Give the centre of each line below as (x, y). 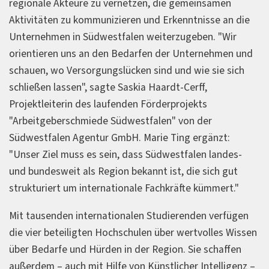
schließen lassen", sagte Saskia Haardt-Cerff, (108, 88)
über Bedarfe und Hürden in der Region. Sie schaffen (125, 249)
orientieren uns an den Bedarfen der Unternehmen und (131, 54)
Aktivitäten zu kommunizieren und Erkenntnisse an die (129, 20)
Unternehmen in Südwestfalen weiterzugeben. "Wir (123, 37)
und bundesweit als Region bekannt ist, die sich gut (123, 172)
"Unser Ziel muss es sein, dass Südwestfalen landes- (125, 155)
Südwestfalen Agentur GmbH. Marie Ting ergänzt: (119, 138)
